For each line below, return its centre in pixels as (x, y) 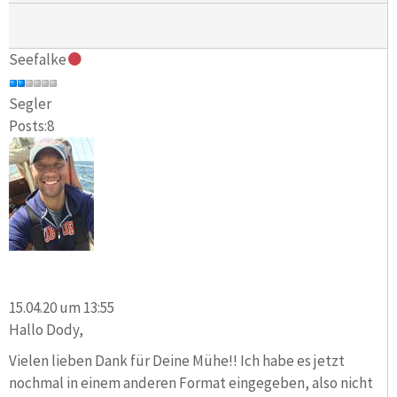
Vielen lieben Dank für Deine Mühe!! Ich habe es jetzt (177, 360)
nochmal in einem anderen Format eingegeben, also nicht (191, 382)
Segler (30, 104)
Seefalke (38, 60)
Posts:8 (31, 126)
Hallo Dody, (46, 329)
